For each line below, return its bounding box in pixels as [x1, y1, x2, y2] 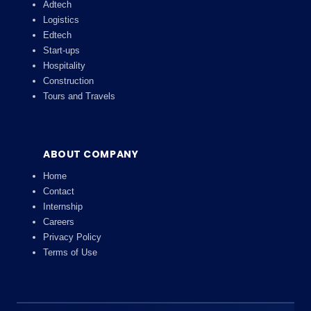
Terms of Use [43, 247, 97, 258]
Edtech [43, 30, 72, 41]
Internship [43, 201, 83, 212]
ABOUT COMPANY [43, 147, 139, 162]
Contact [43, 186, 74, 197]
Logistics [43, 15, 79, 26]
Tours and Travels [43, 91, 115, 102]
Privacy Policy [43, 232, 101, 243]
